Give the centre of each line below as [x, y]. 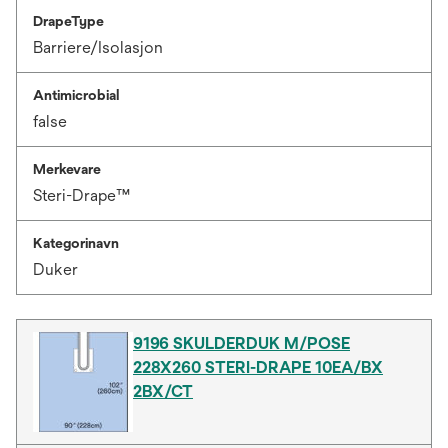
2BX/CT [163, 392]
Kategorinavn [76, 243]
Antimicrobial [76, 95]
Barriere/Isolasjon [98, 48]
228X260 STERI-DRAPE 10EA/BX [258, 368]
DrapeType [68, 21]
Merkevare [67, 169]
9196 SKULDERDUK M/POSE [241, 344]
